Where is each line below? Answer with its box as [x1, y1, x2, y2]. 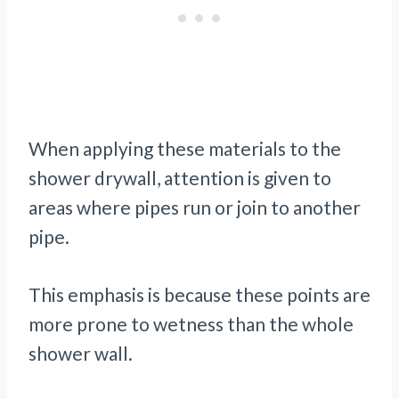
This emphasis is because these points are [28, 283, 370, 306]
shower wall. [28, 342, 133, 365]
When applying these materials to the [28, 137, 341, 160]
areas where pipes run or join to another [28, 196, 361, 219]
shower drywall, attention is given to [28, 167, 331, 190]
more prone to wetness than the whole [28, 313, 354, 336]
